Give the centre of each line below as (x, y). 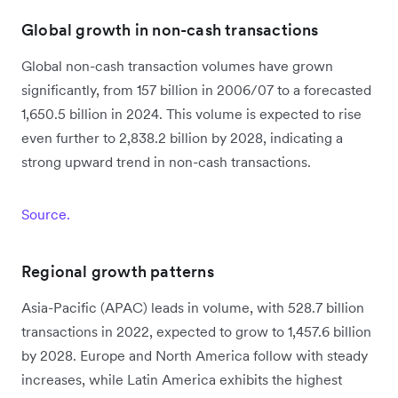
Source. (46, 214)
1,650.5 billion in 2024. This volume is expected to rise (191, 113)
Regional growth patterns (118, 271)
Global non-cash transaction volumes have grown (177, 65)
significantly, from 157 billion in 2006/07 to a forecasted (196, 89)
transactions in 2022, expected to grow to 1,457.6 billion (196, 331)
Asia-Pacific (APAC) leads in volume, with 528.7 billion (193, 307)
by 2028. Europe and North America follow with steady (195, 355)
